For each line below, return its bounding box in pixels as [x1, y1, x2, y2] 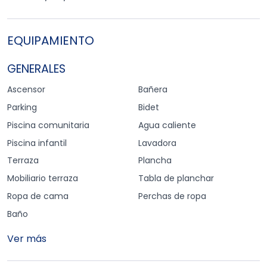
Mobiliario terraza [7, 172, 78, 185]
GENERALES [7, 60, 66, 77]
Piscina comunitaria [7, 119, 89, 131]
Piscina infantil [7, 136, 67, 149]
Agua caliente [138, 119, 196, 131]
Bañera [138, 83, 167, 96]
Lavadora [138, 136, 176, 149]
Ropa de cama [7, 190, 69, 202]
